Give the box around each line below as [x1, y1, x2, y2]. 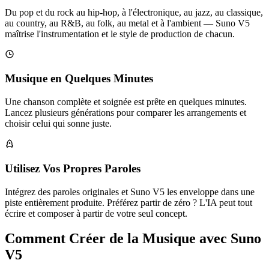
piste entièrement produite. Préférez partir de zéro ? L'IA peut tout [5, 197, 252, 208]
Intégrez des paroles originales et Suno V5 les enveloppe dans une [5, 186, 255, 197]
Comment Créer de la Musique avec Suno [5, 231, 261, 247]
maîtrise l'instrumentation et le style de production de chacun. [5, 28, 235, 39]
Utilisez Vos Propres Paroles [5, 162, 141, 175]
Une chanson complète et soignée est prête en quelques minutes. [5, 97, 247, 107]
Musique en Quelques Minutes [5, 72, 153, 85]
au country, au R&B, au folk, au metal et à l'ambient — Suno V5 [5, 17, 250, 28]
